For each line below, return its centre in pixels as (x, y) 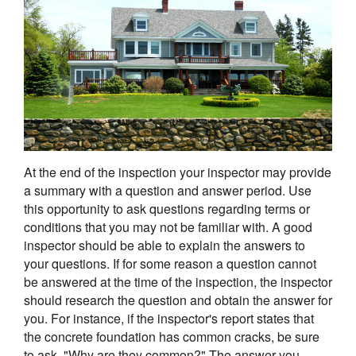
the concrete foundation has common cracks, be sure (172, 337)
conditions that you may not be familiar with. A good (168, 227)
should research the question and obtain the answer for (178, 300)
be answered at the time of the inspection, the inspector (178, 282)
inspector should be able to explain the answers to (164, 246)
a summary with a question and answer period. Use (168, 191)
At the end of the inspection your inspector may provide (178, 172)
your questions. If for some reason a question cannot (170, 264)
